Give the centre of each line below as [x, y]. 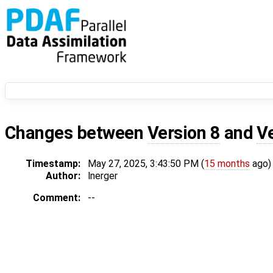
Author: [63, 176]
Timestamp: [53, 164]
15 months [227, 164]
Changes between [76, 133]
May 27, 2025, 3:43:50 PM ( [146, 164]
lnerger [103, 176]
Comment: [57, 198]
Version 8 [184, 133]
